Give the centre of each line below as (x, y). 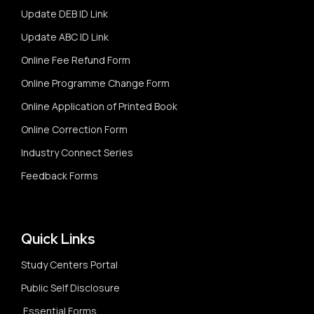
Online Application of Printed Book (99, 106)
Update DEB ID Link (64, 14)
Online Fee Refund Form (76, 60)
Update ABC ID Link (65, 37)
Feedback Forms (60, 176)
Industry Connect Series (77, 152)
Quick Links (58, 239)
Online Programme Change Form (95, 83)
